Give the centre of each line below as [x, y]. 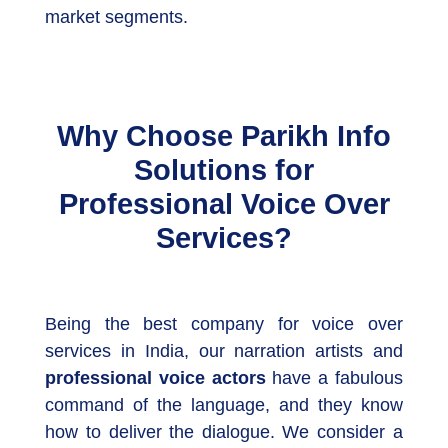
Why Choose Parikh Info [224, 136]
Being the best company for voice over [224, 324]
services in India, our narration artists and [224, 351]
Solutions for [224, 170]
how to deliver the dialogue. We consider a [224, 432]
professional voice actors [155, 378]
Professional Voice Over [224, 204]
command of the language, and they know [224, 405]
